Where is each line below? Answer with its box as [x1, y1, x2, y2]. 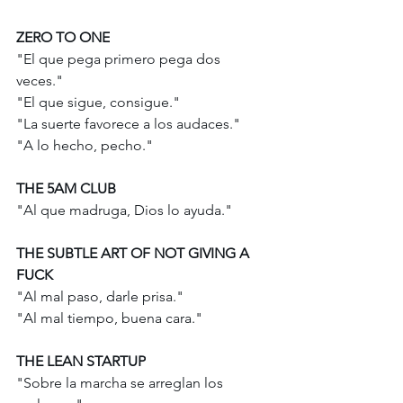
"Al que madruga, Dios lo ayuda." [16, 201, 236, 219]
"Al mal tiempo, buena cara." [16, 309, 206, 327]
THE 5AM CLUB [16, 180, 116, 198]
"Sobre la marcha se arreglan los [16, 374, 227, 392]
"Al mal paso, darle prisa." [16, 288, 187, 306]
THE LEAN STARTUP [16, 353, 146, 371]
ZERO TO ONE [16, 29, 110, 47]
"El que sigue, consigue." [16, 94, 184, 112]
